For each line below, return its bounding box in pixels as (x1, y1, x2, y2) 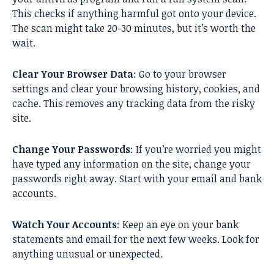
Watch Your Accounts (12, 217, 117, 231)
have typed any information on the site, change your (12, 157, 251, 171)
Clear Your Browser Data (12, 67, 133, 81)
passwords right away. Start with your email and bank (12, 171, 262, 185)
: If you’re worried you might (130, 142, 261, 156)
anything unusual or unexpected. (12, 246, 163, 261)
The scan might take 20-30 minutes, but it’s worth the (12, 21, 256, 35)
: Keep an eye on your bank (117, 217, 239, 231)
